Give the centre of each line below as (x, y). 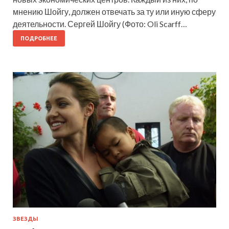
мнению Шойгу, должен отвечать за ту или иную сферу (114, 11)
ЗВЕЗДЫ (26, 219)
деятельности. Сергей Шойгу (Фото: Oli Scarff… (100, 24)
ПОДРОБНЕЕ (39, 38)
